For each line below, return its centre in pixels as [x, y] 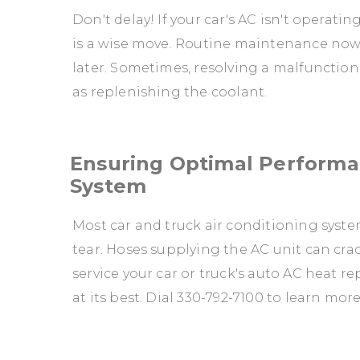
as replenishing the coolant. [170, 92]
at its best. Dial [125, 297]
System [108, 186]
